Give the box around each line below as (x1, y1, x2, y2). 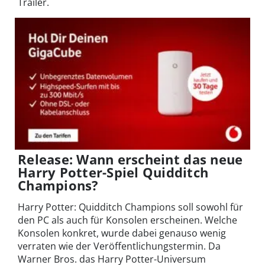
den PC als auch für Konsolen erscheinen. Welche (18, 214, 237, 227)
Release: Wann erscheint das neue (18, 150, 243, 169)
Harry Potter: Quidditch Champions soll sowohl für (18, 201, 243, 214)
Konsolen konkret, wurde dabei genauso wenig (18, 227, 226, 240)
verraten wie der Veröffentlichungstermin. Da (18, 240, 221, 253)
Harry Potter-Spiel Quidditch (18, 163, 209, 182)
